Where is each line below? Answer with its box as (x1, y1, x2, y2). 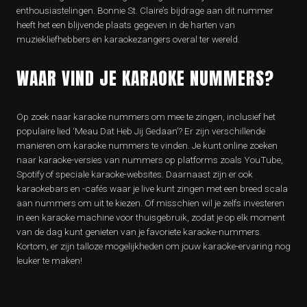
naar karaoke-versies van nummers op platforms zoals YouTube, (16, 154, 283, 166)
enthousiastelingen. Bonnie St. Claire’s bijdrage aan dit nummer (16, 5, 273, 16)
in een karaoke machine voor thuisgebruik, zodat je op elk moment (16, 212, 285, 223)
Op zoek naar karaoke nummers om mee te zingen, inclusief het (16, 111, 275, 123)
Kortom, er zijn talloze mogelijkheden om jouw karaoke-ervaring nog (16, 241, 291, 252)
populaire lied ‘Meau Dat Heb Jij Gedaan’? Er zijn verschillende (16, 125, 265, 137)
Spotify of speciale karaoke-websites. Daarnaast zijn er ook (16, 169, 253, 180)
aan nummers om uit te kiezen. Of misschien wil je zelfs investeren (16, 197, 284, 209)
